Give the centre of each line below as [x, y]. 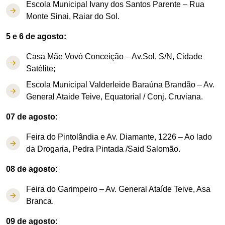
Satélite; [41, 69]
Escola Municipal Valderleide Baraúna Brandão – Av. [120, 85]
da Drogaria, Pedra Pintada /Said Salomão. [103, 149]
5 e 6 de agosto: [36, 36]
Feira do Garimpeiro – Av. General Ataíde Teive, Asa [118, 189]
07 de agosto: [32, 117]
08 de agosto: [32, 169]
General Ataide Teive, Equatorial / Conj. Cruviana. [115, 97]
